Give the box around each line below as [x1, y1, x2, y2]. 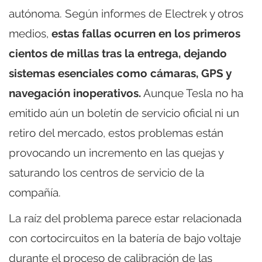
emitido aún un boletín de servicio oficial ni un [9, 106, 239, 120]
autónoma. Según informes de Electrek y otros [9, 7, 243, 20]
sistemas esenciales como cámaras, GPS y [9, 67, 232, 80]
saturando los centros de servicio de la [9, 166, 204, 180]
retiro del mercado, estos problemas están [9, 126, 223, 140]
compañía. [9, 186, 61, 199]
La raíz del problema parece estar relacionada [9, 212, 242, 225]
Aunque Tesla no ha [141, 87, 243, 100]
